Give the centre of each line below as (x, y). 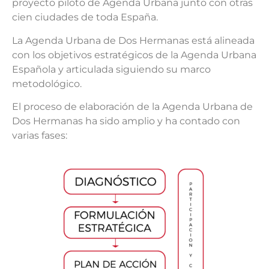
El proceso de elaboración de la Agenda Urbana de (132, 107)
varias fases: (40, 136)
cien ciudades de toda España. (85, 17)
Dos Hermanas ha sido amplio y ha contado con (126, 121)
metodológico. (47, 83)
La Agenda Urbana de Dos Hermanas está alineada (133, 40)
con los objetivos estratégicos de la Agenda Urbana (134, 55)
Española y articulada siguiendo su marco (111, 69)
